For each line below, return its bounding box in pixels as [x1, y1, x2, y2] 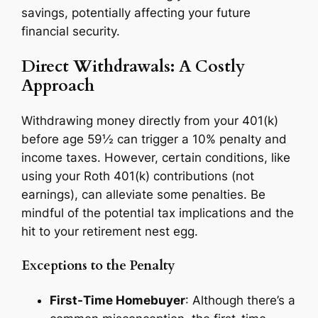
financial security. [21, 23, 121, 38]
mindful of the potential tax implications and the [21, 206, 295, 221]
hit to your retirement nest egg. [21, 224, 199, 239]
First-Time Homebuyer [50, 293, 186, 308]
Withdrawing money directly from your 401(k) [21, 114, 279, 128]
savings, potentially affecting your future [21, 5, 251, 20]
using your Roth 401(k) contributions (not [21, 169, 255, 184]
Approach [21, 74, 95, 97]
